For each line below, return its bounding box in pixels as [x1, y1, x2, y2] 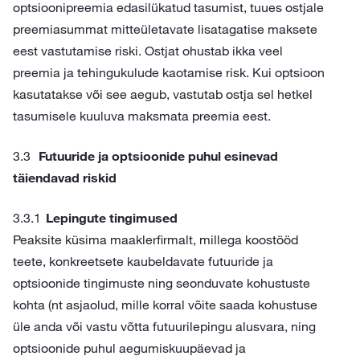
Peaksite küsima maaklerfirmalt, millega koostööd [13, 231, 298, 247]
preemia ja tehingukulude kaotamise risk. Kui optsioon [13, 64, 325, 80]
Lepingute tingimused [46, 210, 178, 226]
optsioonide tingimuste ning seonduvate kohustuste [13, 275, 310, 291]
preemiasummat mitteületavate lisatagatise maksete [13, 21, 317, 37]
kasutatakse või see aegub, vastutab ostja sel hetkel [13, 86, 313, 102]
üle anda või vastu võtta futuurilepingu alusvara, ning [13, 318, 316, 334]
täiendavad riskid [13, 170, 117, 186]
